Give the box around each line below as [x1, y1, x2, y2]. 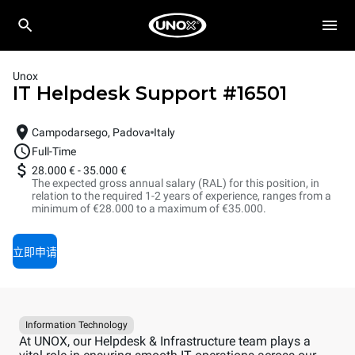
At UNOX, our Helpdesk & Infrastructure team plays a [19, 334, 311, 349]
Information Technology [25, 319, 128, 330]
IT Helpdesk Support [13, 82, 217, 105]
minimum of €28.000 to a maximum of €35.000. [32, 202, 266, 215]
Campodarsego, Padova [32, 126, 151, 139]
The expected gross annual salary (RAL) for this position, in [32, 177, 319, 189]
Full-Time [32, 145, 76, 158]
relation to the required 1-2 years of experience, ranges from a [32, 189, 331, 202]
